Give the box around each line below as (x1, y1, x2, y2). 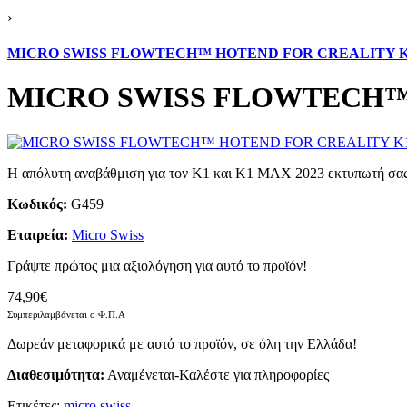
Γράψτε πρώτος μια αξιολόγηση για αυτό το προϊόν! (7, 257, 307, 273)
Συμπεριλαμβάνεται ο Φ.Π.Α (7, 308, 125, 320)
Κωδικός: (7, 195, 67, 212)
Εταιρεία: (7, 226, 68, 243)
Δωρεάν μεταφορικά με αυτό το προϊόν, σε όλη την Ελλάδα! (7, 335, 357, 352)
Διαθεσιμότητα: (7, 366, 104, 382)
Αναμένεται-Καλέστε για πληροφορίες (107, 366, 329, 382)
